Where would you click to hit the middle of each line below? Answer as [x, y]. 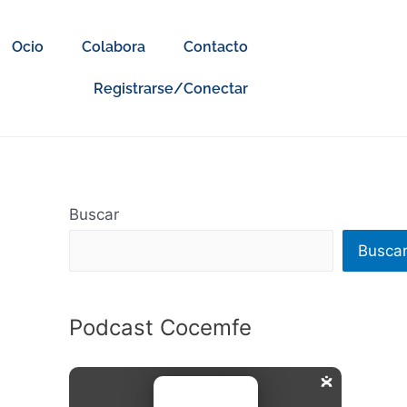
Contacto [215, 47]
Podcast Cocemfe [160, 327]
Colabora [113, 47]
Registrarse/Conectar [170, 89]
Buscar [94, 214]
